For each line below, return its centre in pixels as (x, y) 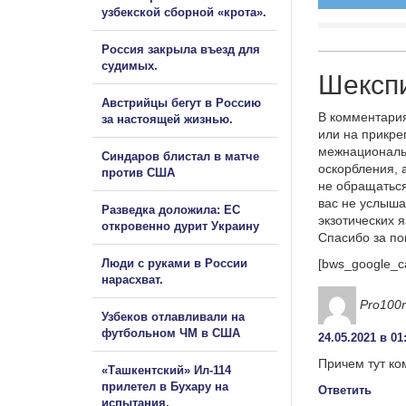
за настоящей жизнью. (167, 119)
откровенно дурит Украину (180, 226)
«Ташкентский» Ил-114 (166, 370)
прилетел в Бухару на (165, 386)
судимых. (130, 65)
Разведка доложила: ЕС (171, 209)
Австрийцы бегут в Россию (181, 102)
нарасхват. (132, 279)
